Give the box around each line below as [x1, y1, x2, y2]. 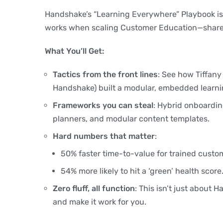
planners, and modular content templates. [53, 113, 210, 123]
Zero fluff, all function [53, 183, 135, 193]
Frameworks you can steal [53, 100, 154, 110]
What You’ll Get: [45, 46, 105, 56]
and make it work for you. [53, 197, 147, 207]
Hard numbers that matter [53, 131, 155, 141]
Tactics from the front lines [53, 69, 158, 79]
